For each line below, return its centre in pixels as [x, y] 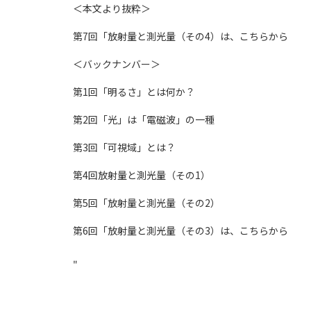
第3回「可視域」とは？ [124, 147]
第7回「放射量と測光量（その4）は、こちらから [180, 36]
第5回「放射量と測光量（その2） [146, 202]
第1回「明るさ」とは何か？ [134, 91]
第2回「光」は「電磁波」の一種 [144, 119]
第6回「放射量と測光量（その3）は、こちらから [180, 230]
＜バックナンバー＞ [117, 64]
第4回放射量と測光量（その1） [142, 175]
